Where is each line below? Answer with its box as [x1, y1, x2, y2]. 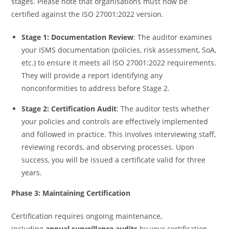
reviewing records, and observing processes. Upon [21, 142, 195, 152]
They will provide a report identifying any [21, 70, 163, 80]
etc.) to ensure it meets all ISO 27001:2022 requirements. [21, 57, 217, 67]
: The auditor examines [133, 32, 213, 42]
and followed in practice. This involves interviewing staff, [21, 129, 216, 139]
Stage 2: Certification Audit [21, 103, 117, 113]
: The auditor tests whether [117, 103, 210, 113]
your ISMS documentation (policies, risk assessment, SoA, [21, 44, 217, 55]
